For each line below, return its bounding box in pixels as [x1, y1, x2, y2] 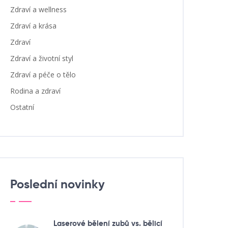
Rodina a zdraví [10, 86, 61, 96]
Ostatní [10, 102, 34, 112]
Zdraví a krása [10, 21, 56, 31]
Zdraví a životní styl [10, 53, 73, 63]
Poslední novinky [10, 179, 105, 191]
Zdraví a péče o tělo [10, 70, 76, 79]
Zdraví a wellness [10, 5, 67, 14]
